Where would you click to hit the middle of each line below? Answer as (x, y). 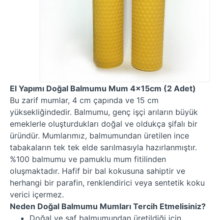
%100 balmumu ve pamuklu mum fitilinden (88, 159)
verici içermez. (37, 194)
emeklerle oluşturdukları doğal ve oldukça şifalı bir (104, 124)
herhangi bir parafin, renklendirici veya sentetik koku (107, 183)
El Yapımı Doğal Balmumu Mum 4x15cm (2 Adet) (103, 88)
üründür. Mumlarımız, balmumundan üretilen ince (99, 136)
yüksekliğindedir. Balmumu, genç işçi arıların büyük (104, 112)
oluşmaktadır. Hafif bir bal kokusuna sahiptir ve (97, 171)
